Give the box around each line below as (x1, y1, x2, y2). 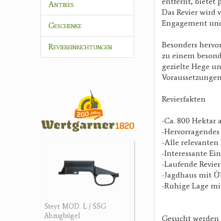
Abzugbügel (44, 211, 80, 220)
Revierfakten (162, 94, 206, 104)
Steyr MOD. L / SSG (44, 202, 106, 211)
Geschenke (48, 21, 81, 30)
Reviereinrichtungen (48, 42, 112, 51)
